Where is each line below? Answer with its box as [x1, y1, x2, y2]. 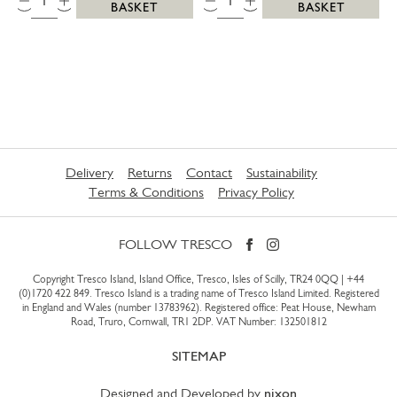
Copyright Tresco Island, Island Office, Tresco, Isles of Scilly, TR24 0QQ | [33, 272, 346, 285]
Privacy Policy [218, 183, 294, 200]
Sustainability [246, 163, 317, 181]
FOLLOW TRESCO [118, 235, 232, 253]
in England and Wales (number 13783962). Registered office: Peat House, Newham [21, 300, 376, 314]
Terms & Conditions [89, 183, 204, 200]
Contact [186, 163, 232, 181]
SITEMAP [171, 346, 226, 364]
